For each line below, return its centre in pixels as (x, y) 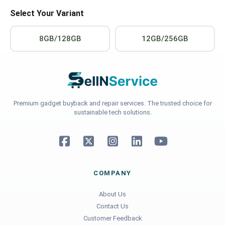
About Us (113, 194)
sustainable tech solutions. (113, 113)
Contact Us (113, 206)
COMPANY (113, 173)
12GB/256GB (165, 39)
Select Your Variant (47, 14)
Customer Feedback (113, 218)
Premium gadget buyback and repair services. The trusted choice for (113, 103)
